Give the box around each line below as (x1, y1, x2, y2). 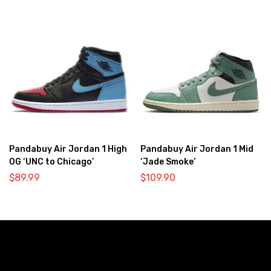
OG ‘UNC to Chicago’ (9, 156, 94, 167)
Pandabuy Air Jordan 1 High (9, 143, 127, 154)
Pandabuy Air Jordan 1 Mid (140, 143, 253, 154)
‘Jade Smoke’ (140, 156, 195, 167)
